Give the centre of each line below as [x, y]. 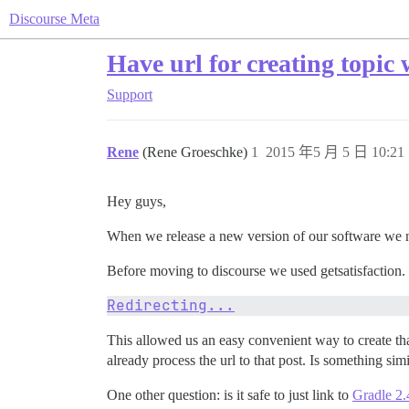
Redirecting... [171, 305]
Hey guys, [136, 201]
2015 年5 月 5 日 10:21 [335, 152]
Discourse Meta [54, 19]
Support [130, 94]
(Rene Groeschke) [197, 152]
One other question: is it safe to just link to [230, 395]
